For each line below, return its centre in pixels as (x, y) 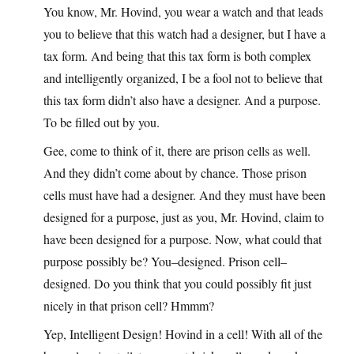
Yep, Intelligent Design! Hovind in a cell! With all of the (183, 334)
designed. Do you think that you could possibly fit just (177, 284)
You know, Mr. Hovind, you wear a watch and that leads (183, 12)
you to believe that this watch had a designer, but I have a (185, 34)
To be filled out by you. (102, 122)
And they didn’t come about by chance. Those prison (175, 173)
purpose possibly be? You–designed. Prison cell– (165, 262)
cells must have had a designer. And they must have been (185, 195)
